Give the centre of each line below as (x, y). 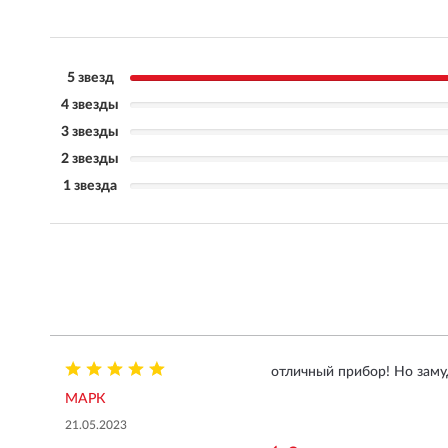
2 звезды (90, 158)
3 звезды (90, 131)
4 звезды (90, 104)
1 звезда (90, 185)
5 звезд (90, 77)
